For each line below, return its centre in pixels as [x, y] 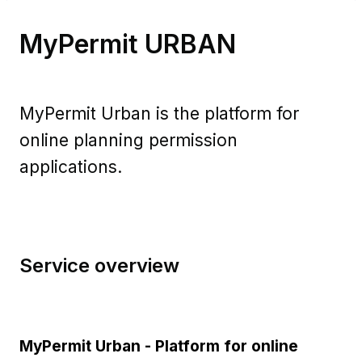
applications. [71, 167]
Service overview [99, 265]
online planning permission [128, 141]
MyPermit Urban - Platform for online [159, 346]
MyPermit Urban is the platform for [159, 114]
